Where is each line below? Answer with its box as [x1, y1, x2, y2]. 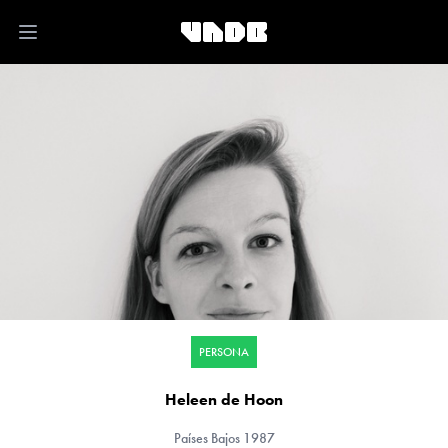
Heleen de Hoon [165, 389, 283, 410]
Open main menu [26, 31, 138, 53]
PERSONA [199, 344, 249, 360]
